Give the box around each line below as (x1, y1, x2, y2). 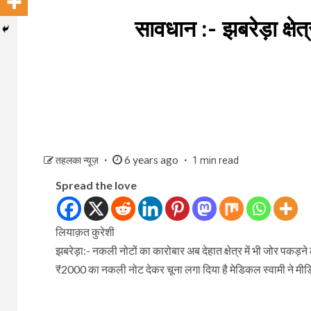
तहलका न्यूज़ (56, 153, 101, 166)
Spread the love (55, 178, 137, 192)
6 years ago (122, 152, 180, 166)
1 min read (192, 154, 239, 166)
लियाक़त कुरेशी (55, 224, 115, 238)
